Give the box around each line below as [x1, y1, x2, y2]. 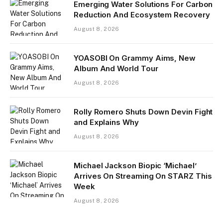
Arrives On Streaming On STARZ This [74, 171, 212, 181]
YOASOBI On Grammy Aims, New [74, 53, 196, 63]
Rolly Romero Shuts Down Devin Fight [74, 107, 213, 117]
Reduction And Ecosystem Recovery [74, 10, 210, 20]
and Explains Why [74, 117, 139, 127]
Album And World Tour [74, 64, 158, 74]
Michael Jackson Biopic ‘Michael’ [74, 161, 197, 171]
